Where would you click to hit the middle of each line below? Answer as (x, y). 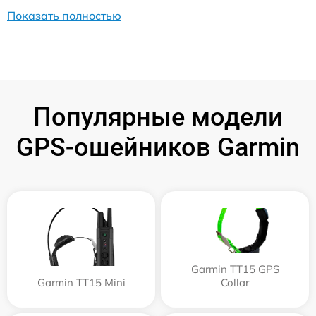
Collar (235, 282)
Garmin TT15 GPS (235, 269)
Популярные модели (158, 117)
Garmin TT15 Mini (81, 282)
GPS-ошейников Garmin (158, 147)
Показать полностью (64, 16)
